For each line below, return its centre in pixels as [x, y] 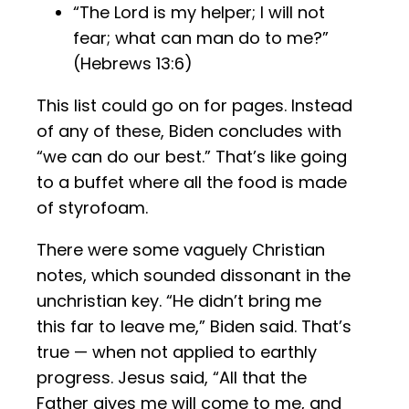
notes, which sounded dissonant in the [194, 276]
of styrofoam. [92, 208]
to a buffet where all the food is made [192, 183]
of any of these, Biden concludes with [189, 131]
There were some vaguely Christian [181, 250]
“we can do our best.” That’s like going [192, 157]
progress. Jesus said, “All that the [172, 378]
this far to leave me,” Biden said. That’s [194, 327]
